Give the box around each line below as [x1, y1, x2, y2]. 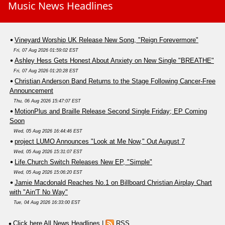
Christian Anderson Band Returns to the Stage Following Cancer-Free [15, 77, 215, 85]
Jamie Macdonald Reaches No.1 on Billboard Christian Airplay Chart [15, 179, 212, 187]
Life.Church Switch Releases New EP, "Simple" [15, 158, 152, 166]
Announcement [10, 87, 53, 95]
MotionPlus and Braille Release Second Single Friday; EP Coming [15, 107, 207, 116]
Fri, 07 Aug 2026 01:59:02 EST [14, 48, 78, 53]
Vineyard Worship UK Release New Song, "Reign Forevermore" [15, 36, 198, 44]
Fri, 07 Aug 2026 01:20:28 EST [14, 68, 78, 74]
